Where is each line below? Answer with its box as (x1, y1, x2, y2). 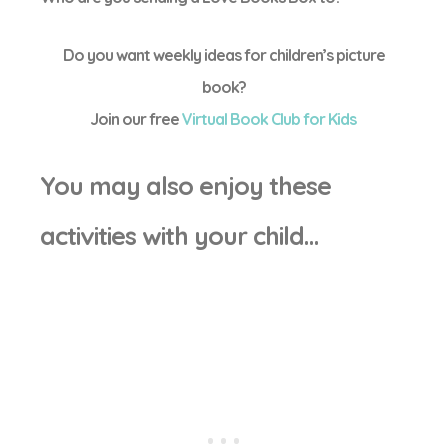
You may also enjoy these (40, 170, 331, 201)
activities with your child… (40, 220, 318, 251)
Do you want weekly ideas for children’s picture (63, 45, 385, 65)
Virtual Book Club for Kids (181, 109, 359, 129)
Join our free (89, 109, 182, 129)
